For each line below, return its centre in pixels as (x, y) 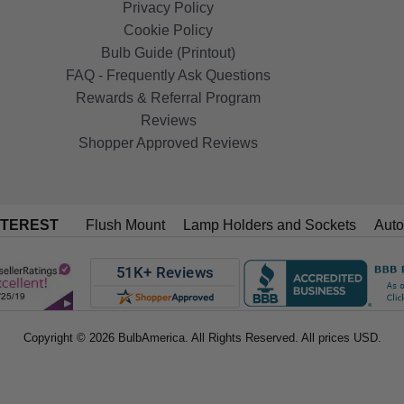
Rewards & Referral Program (169, 98)
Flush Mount (125, 225)
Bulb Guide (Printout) (169, 53)
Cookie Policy (169, 31)
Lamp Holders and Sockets (269, 225)
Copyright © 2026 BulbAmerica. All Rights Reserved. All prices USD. (202, 338)
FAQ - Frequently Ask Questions (169, 76)
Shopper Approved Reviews (169, 143)
